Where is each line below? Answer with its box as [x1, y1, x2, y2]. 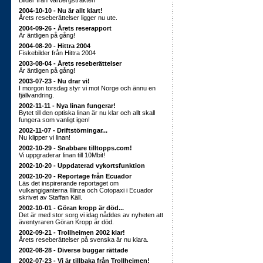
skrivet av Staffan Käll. [19, 194, 82, 201]
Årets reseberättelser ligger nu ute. [19, 14, 117, 21]
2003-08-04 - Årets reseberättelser [19, 60, 122, 67]
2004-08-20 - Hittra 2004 [19, 42, 90, 49]
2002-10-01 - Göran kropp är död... [19, 204, 124, 211]
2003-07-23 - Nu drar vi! [19, 77, 90, 85]
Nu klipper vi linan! [19, 134, 70, 141]
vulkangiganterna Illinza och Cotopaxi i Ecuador [19, 187, 153, 194]
